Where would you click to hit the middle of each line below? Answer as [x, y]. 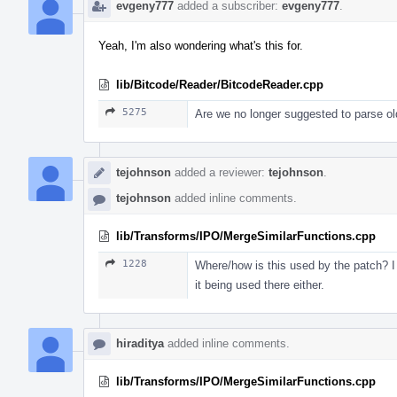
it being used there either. [260, 284]
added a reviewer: [220, 172]
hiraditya [140, 343]
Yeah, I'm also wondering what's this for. [201, 45]
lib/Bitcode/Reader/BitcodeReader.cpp [220, 84]
